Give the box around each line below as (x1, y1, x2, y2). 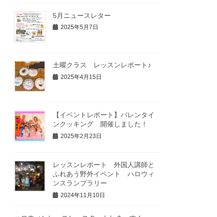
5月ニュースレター (53, 11, 111, 19)
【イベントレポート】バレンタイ (53, 111, 155, 119)
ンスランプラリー (53, 179, 108, 187)
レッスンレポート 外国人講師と (53, 161, 155, 169)
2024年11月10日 (61, 191, 106, 199)
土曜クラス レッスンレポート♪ (53, 61, 158, 69)
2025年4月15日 (61, 74, 102, 81)
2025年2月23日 (61, 132, 102, 139)
